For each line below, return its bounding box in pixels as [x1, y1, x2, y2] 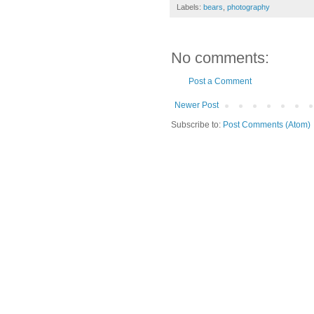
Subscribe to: [171, 120, 223, 130]
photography [227, 3, 270, 12]
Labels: [177, 3, 203, 12]
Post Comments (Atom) [223, 120, 310, 130]
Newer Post [175, 100, 219, 111]
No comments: [171, 49, 269, 67]
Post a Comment [189, 76, 252, 87]
